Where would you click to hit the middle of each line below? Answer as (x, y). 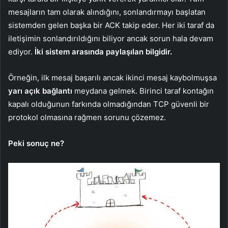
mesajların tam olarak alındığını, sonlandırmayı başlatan (107, 12)
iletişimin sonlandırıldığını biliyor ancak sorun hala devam (111, 38)
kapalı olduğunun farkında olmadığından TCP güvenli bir (109, 104)
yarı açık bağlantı (40, 91)
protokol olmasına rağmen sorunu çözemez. (87, 117)
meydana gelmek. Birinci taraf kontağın (143, 91)
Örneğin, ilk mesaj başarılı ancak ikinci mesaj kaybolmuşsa (112, 77)
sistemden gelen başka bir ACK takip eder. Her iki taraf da (111, 25)
